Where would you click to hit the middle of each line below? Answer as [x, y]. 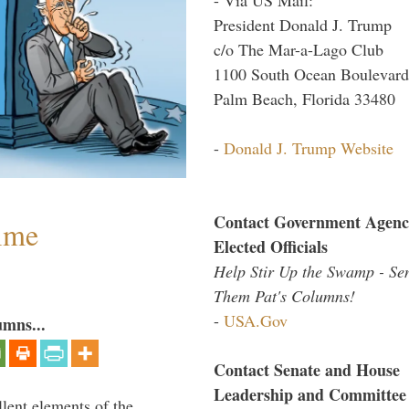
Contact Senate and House [307, 369]
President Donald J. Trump [303, 24]
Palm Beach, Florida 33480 [304, 98]
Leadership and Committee [310, 394]
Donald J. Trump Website [309, 147]
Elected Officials [271, 246]
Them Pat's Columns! [284, 295]
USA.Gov [256, 320]
